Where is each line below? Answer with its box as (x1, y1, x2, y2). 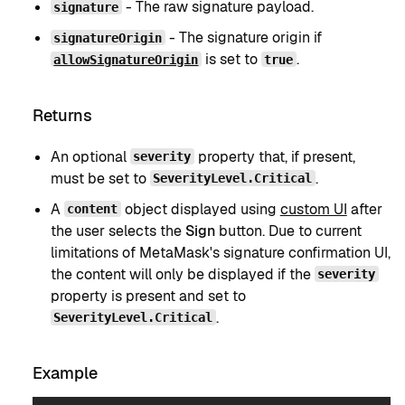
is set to (201, 50, 261, 70)
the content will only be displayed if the (51, 264, 315, 284)
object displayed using (120, 199, 280, 219)
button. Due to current (215, 221, 362, 240)
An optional (51, 146, 130, 166)
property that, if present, (193, 146, 355, 166)
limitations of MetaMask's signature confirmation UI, (51, 242, 391, 262)
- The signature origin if (165, 28, 322, 48)
